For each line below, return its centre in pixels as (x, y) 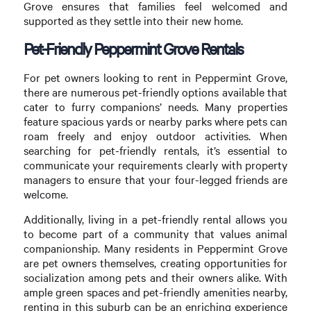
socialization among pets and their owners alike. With (155, 278)
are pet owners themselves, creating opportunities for (155, 263)
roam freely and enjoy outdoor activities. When (155, 135)
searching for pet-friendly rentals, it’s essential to (155, 150)
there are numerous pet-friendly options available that (155, 92)
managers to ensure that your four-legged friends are (155, 179)
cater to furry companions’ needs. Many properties (155, 106)
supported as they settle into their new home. (133, 21)
